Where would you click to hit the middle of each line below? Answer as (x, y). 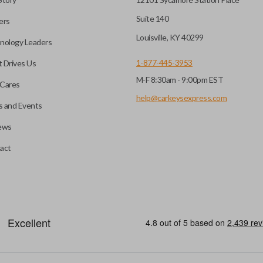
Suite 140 (152, 18)
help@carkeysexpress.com (181, 98)
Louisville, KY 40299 (170, 37)
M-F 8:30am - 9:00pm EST (180, 80)
